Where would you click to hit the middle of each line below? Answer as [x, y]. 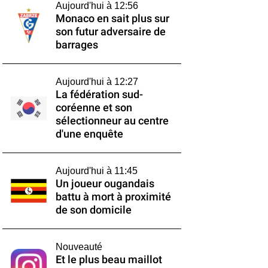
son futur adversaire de [110, 32]
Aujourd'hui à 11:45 [96, 171]
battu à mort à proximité [113, 197]
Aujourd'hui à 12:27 [97, 82]
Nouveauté [79, 247]
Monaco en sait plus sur [112, 19]
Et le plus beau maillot [109, 260]
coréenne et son [94, 108]
